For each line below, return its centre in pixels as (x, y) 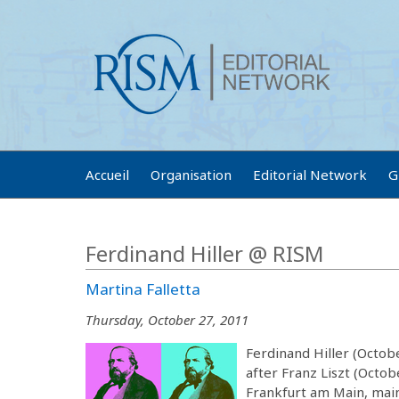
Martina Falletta (143, 289)
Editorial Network (310, 175)
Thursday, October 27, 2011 (167, 319)
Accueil (107, 175)
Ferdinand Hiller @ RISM (205, 253)
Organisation (191, 175)
